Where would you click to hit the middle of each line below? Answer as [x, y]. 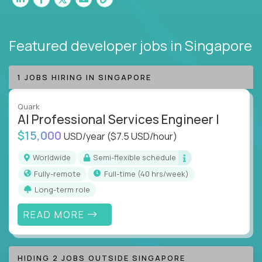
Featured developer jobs [89, 45]
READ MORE [55, 214]
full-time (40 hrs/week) [149, 173]
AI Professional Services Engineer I [118, 119]
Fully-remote [59, 173]
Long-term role [64, 189]
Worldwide [55, 158]
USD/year [85, 136]
